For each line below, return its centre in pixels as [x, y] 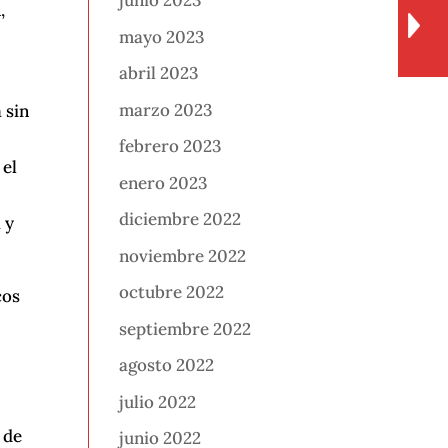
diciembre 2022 [180, 219]
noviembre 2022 [183, 255]
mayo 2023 [162, 36]
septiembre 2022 [185, 328]
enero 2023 [163, 182]
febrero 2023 [170, 146]
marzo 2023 [166, 109]
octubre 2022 [172, 292]
